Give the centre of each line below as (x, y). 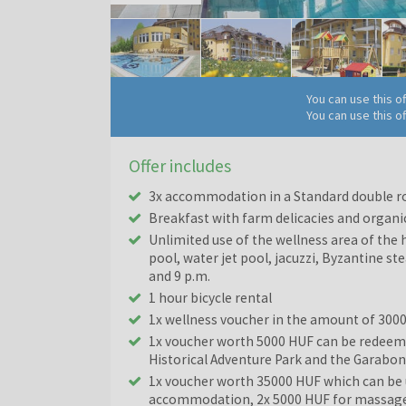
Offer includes (180, 166)
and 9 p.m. (179, 276)
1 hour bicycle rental (210, 298)
